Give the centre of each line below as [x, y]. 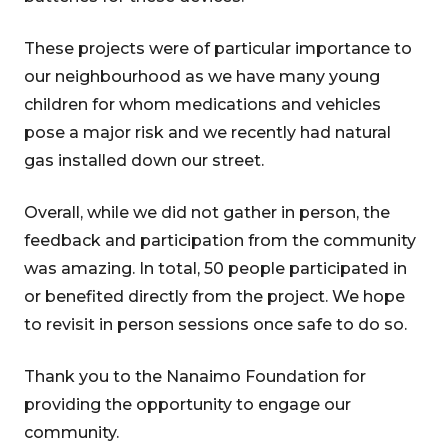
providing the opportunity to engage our [187, 404]
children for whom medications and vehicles [202, 104]
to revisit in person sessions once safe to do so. [215, 324]
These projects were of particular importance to [218, 48]
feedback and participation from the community [220, 240]
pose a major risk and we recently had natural [207, 132]
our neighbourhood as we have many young [202, 76]
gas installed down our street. [144, 160]
